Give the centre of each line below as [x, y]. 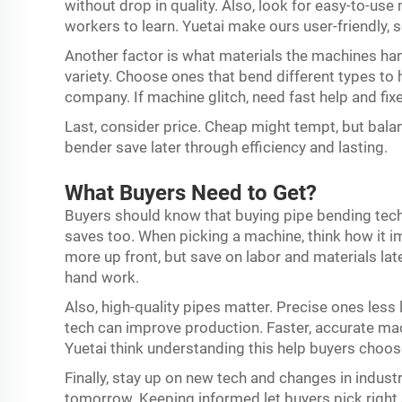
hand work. [104, 277]
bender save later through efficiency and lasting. [228, 147]
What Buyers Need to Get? [193, 193]
